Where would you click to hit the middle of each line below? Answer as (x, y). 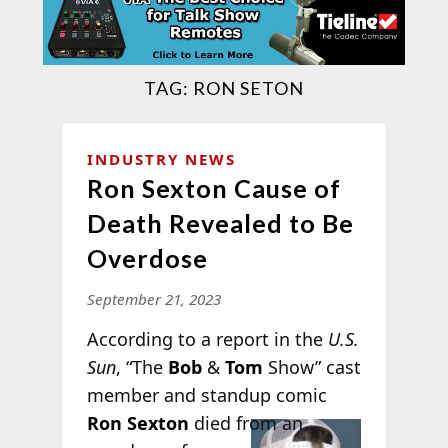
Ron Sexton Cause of (213, 187)
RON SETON (248, 87)
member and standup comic (206, 394)
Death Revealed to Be (220, 222)
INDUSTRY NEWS (161, 158)
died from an (245, 422)
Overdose (147, 257)
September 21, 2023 (153, 298)
